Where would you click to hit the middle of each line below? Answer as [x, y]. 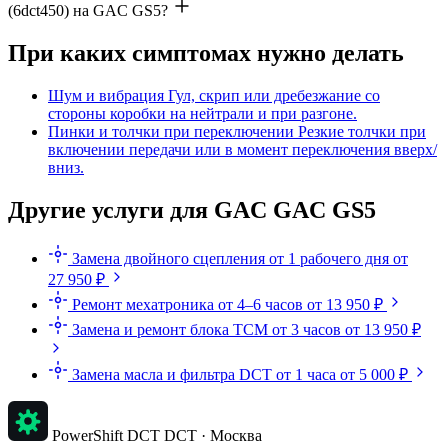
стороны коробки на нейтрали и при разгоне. [202, 113]
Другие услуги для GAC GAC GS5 [192, 209]
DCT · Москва [213, 435]
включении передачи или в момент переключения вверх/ [242, 149]
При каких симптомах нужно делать [206, 52]
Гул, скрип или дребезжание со [274, 95]
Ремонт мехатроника [143, 304]
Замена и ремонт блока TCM [170, 329]
